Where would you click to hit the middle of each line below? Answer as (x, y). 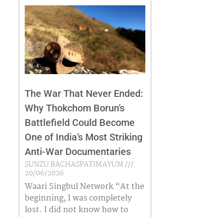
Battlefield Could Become (79, 123)
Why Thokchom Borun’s (74, 108)
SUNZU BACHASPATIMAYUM (75, 165)
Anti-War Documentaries (77, 152)
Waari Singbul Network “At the (84, 187)
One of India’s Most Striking (83, 137)
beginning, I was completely (78, 199)
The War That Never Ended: (84, 94)
